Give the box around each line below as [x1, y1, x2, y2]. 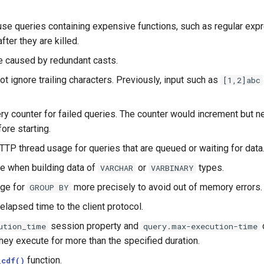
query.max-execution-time [143, 221, 258, 232]
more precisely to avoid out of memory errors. [71, 181, 263, 193]
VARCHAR [100, 163, 134, 173]
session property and [48, 220, 141, 232]
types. [196, 162, 225, 173]
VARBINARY [151, 163, 194, 173]
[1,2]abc [223, 75, 261, 85]
